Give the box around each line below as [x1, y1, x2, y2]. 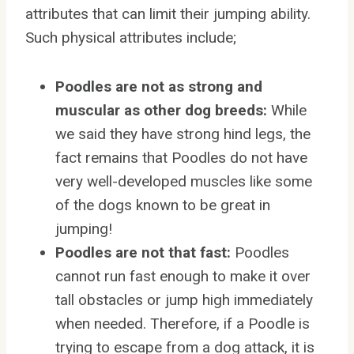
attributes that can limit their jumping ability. [25, 5, 311, 24]
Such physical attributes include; [25, 28, 236, 47]
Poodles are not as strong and [55, 77, 262, 96]
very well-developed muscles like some [55, 172, 312, 191]
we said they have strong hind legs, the [55, 125, 311, 144]
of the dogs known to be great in [55, 196, 270, 215]
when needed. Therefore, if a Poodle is [55, 314, 310, 333]
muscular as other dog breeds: [55, 101, 271, 120]
